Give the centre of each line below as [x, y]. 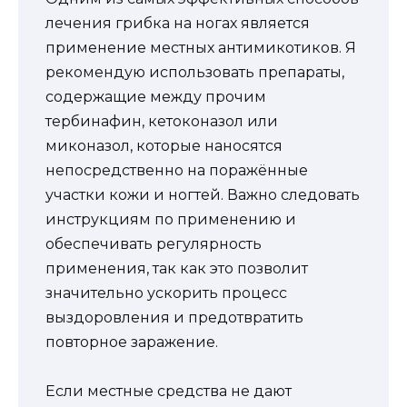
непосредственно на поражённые [177, 170]
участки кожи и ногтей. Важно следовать [203, 194]
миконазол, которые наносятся [164, 145]
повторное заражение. [132, 342]
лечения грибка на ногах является [178, 23]
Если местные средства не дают [169, 392]
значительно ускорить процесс [166, 293]
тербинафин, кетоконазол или [162, 121]
